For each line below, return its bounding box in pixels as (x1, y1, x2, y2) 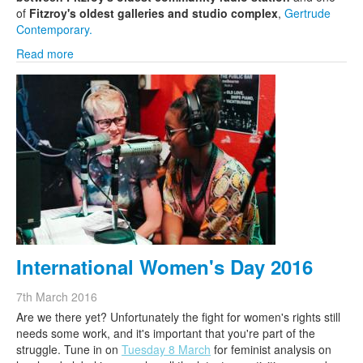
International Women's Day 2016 (16, 253, 313, 280)
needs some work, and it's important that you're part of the (16, 325, 315, 341)
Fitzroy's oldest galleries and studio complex (29, 5, 278, 21)
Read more (16, 45, 74, 62)
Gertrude (284, 5, 331, 21)
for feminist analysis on (211, 341, 331, 357)
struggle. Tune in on (16, 341, 122, 357)
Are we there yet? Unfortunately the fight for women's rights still (16, 309, 340, 325)
